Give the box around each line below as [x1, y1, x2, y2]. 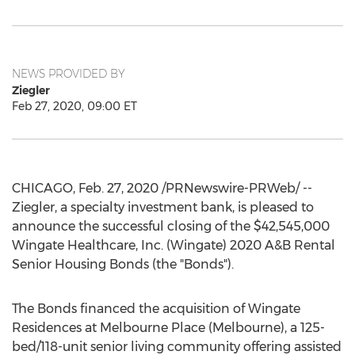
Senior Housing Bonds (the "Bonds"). [12, 257, 234, 272]
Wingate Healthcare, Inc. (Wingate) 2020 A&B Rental [12, 238, 335, 253]
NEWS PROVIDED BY [12, 67, 125, 81]
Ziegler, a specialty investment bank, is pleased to [12, 200, 314, 215]
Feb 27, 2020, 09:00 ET [12, 99, 137, 113]
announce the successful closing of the [12, 219, 254, 234]
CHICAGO [12, 181, 73, 196]
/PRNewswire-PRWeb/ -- [158, 181, 312, 196]
